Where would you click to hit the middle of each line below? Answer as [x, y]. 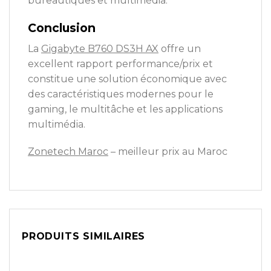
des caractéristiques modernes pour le [121, 94]
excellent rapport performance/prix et [120, 64]
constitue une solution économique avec [127, 79]
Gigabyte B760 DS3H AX [100, 48]
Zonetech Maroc [68, 152]
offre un [180, 48]
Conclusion [62, 28]
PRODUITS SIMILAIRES [84, 237]
